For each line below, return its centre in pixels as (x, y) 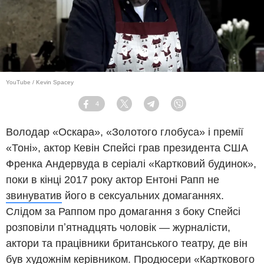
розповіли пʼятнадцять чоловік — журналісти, (118, 228)
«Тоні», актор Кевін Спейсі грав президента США (127, 148)
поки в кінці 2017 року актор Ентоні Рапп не (113, 180)
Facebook (108, 108)
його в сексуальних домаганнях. (143, 196)
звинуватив (34, 196)
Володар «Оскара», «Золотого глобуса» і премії (125, 132)
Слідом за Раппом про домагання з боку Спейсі (123, 212)
